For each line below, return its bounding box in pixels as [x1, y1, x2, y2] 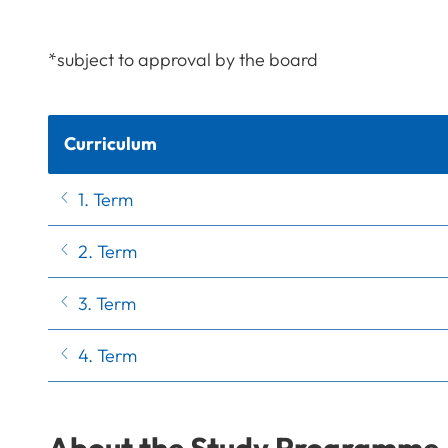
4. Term [78, 343, 137, 367]
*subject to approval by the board [48, 47, 318, 71]
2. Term [78, 239, 137, 263]
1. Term [78, 187, 133, 211]
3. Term [78, 291, 136, 315]
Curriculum [64, 132, 157, 156]
